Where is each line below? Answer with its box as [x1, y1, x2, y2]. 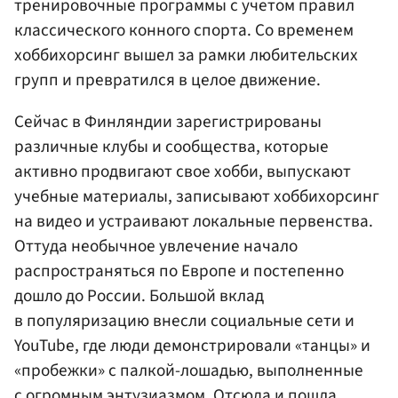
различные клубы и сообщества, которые [14, 134, 329, 160]
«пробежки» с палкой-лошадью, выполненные [14, 358, 363, 384]
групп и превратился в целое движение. [14, 67, 321, 92]
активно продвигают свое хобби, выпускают [14, 159, 351, 185]
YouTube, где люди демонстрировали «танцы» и [14, 333, 370, 359]
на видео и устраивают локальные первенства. [14, 209, 373, 235]
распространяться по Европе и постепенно [14, 259, 344, 284]
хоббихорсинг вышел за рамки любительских [14, 42, 358, 68]
